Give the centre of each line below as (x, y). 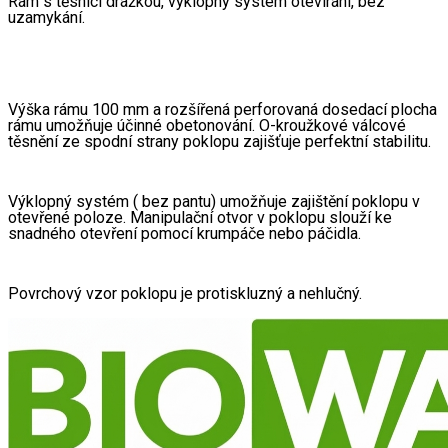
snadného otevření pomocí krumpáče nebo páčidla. (186, 234)
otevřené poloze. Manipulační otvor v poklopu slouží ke (200, 218)
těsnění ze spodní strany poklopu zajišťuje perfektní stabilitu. (219, 142)
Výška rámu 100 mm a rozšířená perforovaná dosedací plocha (222, 110)
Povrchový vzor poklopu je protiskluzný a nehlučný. (185, 294)
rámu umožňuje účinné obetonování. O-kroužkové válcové (207, 126)
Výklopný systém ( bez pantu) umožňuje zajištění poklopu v (214, 202)
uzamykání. (46, 18)
